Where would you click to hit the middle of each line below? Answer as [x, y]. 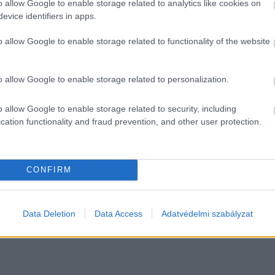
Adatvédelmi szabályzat [207, 213]
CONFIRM [49, 170]
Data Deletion [49, 213]
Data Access [118, 213]
